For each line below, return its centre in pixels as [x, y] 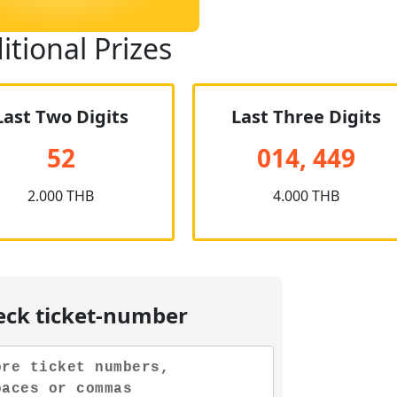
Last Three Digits [307, 117]
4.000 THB [307, 196]
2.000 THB [61, 196]
